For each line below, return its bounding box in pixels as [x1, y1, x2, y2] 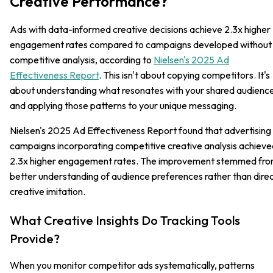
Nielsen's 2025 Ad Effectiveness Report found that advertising [10, 124, 271, 136]
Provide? [10, 230, 60, 246]
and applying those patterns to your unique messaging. [10, 99, 236, 112]
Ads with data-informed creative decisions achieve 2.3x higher [10, 23, 271, 35]
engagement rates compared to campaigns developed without [10, 38, 272, 51]
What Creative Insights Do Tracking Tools [10, 212, 240, 228]
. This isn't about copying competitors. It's [99, 68, 270, 81]
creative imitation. [10, 185, 85, 197]
